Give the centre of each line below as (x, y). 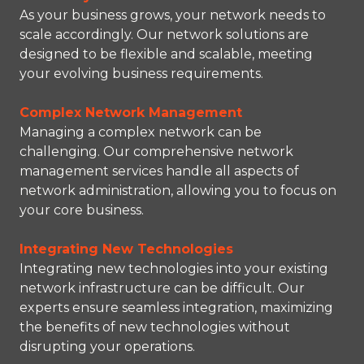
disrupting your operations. (107, 347)
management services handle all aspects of (159, 171)
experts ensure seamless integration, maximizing (176, 308)
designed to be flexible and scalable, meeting (166, 54)
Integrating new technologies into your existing (174, 269)
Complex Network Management (131, 113)
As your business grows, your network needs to (173, 15)
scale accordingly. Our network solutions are (164, 35)
